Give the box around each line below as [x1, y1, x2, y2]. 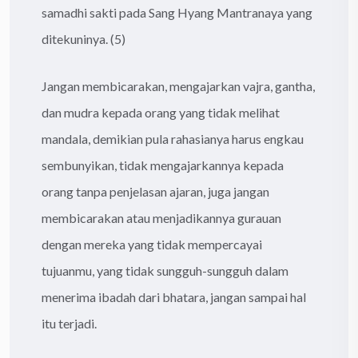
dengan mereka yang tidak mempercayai [42, 236, 262, 252]
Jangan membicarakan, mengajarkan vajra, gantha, [42, 78, 315, 93]
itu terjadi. [42, 315, 97, 331]
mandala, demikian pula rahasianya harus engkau [42, 130, 304, 146]
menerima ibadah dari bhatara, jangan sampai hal [42, 288, 306, 304]
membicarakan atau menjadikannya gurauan [42, 209, 281, 225]
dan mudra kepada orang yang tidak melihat [42, 104, 280, 120]
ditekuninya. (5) [42, 30, 125, 46]
